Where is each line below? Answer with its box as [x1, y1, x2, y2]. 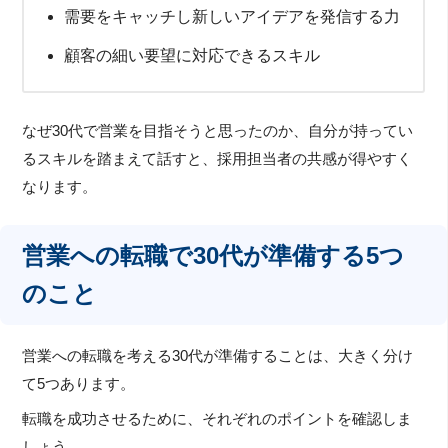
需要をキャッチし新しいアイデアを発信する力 [64, 7, 401, 25]
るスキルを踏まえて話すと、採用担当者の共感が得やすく [22, 150, 413, 167]
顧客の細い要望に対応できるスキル [64, 46, 321, 64]
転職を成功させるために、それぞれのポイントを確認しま [22, 411, 413, 428]
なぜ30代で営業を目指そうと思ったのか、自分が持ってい [22, 122, 414, 139]
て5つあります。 [22, 375, 136, 392]
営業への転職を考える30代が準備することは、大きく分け [22, 347, 414, 364]
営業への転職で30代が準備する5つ [22, 241, 405, 269]
